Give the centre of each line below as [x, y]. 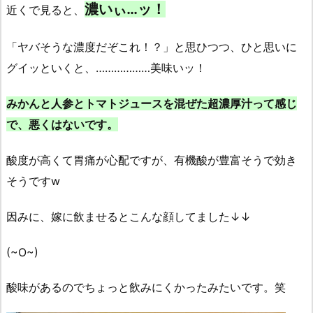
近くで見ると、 [45, 9]
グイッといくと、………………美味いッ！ [106, 68]
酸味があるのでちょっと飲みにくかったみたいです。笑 [146, 287]
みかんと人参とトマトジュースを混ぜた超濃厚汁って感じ [152, 104]
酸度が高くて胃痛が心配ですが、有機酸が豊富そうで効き [152, 160]
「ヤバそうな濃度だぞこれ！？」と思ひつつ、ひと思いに [152, 47]
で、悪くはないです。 [62, 125]
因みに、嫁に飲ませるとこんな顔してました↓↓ [129, 216]
